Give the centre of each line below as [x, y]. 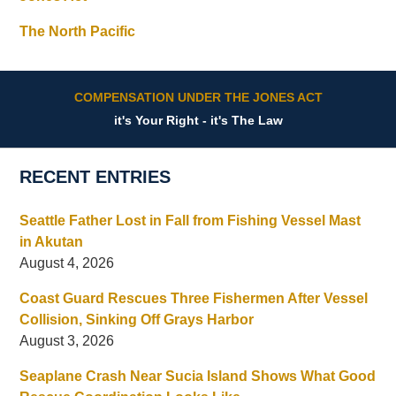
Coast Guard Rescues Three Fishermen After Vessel [194, 299]
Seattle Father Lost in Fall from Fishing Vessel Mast [190, 221]
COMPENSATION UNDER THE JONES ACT [198, 98]
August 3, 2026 [67, 341]
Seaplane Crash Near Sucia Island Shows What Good [198, 377]
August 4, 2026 [67, 263]
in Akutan [52, 242]
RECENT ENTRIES [95, 177]
